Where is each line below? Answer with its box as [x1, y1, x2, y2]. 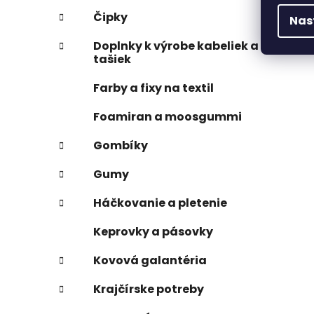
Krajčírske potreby [93, 280, 204, 297]
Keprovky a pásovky [93, 223, 213, 240]
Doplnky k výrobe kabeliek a [93, 37, 259, 54]
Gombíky [93, 137, 148, 153]
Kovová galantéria [93, 252, 207, 268]
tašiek [93, 50, 131, 67]
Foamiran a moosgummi [93, 108, 242, 125]
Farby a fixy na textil [93, 79, 214, 96]
